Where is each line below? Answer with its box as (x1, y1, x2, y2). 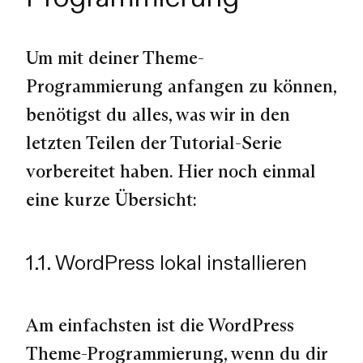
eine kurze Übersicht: (26, 188, 197, 211)
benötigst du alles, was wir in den (26, 103, 290, 126)
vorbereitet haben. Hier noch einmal (26, 160, 316, 183)
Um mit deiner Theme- (26, 46, 204, 70)
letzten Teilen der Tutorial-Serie (26, 131, 282, 155)
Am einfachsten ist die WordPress (26, 313, 294, 336)
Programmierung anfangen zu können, (26, 75, 336, 98)
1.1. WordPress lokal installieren (26, 250, 307, 276)
